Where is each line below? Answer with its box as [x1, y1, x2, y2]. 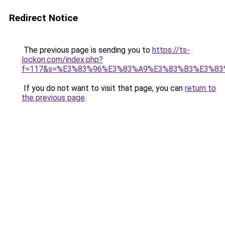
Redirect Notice [9, 12, 78, 24]
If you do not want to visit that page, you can [22, 83, 185, 93]
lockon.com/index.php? [22, 55, 103, 64]
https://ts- [152, 45, 190, 55]
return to [185, 83, 216, 93]
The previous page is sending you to [22, 45, 152, 55]
